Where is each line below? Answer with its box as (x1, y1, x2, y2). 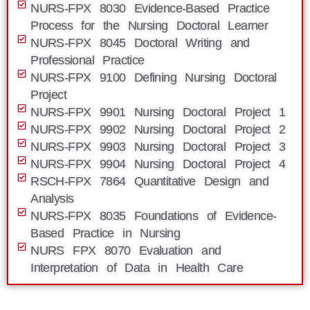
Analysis (30, 192, 74, 206)
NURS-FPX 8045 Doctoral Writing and (30, 36, 250, 50)
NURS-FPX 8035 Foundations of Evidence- (30, 209, 277, 223)
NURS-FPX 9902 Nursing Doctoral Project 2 (30, 122, 286, 136)
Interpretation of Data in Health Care (30, 261, 244, 275)
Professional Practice (30, 53, 145, 67)
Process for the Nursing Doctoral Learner (30, 19, 268, 33)
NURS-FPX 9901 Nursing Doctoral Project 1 (30, 105, 286, 119)
